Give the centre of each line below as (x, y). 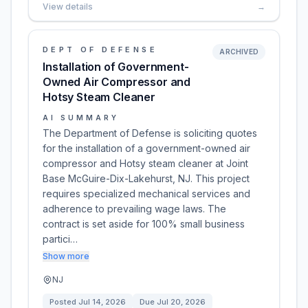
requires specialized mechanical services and (146, 194)
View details (68, 7)
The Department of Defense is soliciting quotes (150, 133)
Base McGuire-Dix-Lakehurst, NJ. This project (146, 178)
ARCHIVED (239, 52)
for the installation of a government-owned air (146, 148)
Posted (64, 302)
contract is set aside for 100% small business (144, 224)
